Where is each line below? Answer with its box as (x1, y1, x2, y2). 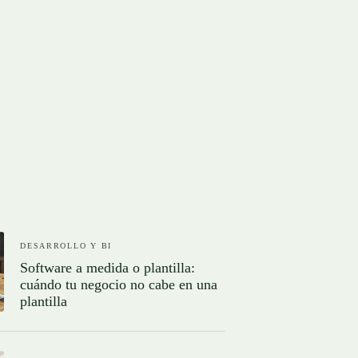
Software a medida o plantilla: (20, 259, 196, 276)
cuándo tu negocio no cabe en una (20, 276, 218, 292)
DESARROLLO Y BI (20, 241, 113, 250)
